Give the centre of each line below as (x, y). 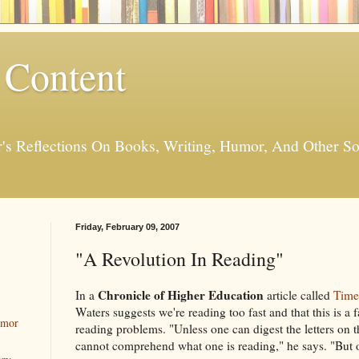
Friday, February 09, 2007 (127, 226)
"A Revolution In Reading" (179, 258)
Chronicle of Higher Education (181, 294)
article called (298, 294)
